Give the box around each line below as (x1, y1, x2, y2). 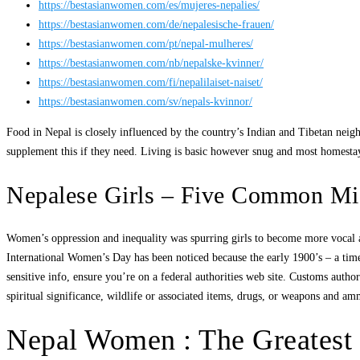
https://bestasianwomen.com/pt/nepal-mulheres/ (39, 37, 253, 50)
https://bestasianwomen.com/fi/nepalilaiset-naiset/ (39, 76, 263, 88)
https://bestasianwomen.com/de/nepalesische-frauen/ (39, 18, 274, 31)
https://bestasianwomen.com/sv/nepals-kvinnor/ (39, 95, 252, 108)
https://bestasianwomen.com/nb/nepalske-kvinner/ (39, 56, 264, 69)
